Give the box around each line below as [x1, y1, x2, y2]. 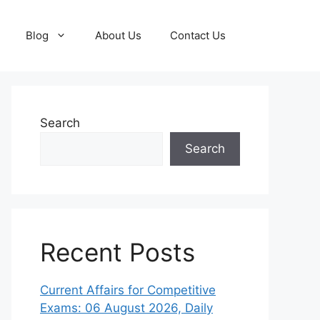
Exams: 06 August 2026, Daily [40, 301, 213, 315]
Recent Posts [40, 237, 195, 267]
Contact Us [170, 29, 226, 42]
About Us [95, 29, 141, 42]
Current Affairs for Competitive [40, 283, 216, 297]
